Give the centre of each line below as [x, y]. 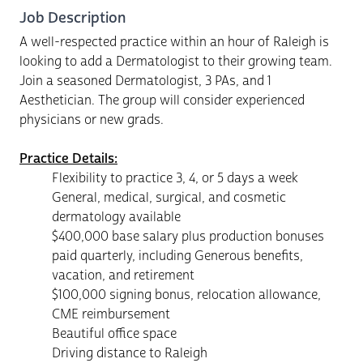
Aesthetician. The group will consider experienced [162, 100]
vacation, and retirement [123, 275]
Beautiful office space [114, 333]
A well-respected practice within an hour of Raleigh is [174, 42]
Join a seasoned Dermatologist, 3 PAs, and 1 [145, 81]
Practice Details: [68, 158]
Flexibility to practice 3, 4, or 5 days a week [175, 178]
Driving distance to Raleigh [130, 353]
